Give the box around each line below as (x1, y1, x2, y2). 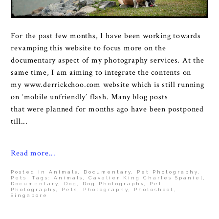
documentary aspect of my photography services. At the (11, 55, 204, 66)
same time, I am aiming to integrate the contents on (11, 67, 192, 78)
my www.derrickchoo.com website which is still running (11, 79, 204, 90)
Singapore (11, 192, 48, 198)
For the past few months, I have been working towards (11, 30, 201, 41)
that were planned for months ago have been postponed (11, 104, 204, 114)
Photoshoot (134, 186, 175, 192)
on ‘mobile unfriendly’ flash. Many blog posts (11, 91, 168, 102)
